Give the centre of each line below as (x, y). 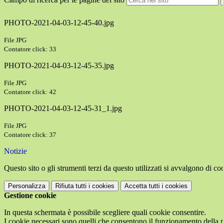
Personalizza (27, 186)
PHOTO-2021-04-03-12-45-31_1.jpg (63, 109)
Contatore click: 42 (30, 92)
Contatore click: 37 (30, 135)
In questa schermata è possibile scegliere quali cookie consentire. (105, 213)
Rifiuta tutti (71, 186)
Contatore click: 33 (30, 49)
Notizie (15, 151)
